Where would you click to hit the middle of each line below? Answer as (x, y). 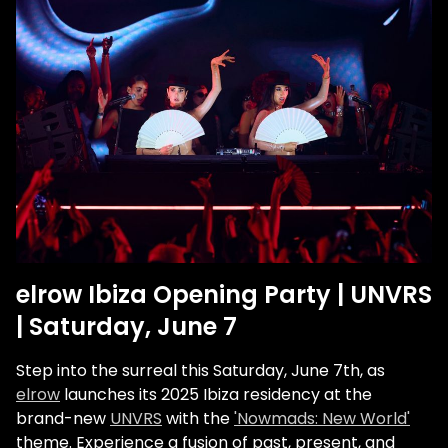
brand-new (63, 419)
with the (198, 419)
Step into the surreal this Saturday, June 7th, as (200, 371)
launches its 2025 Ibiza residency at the (216, 395)
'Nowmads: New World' (322, 419)
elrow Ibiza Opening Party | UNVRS (224, 295)
